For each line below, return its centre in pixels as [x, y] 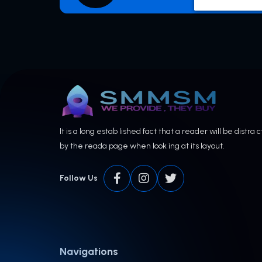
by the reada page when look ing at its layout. [142, 146]
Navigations [89, 252]
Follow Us [79, 178]
